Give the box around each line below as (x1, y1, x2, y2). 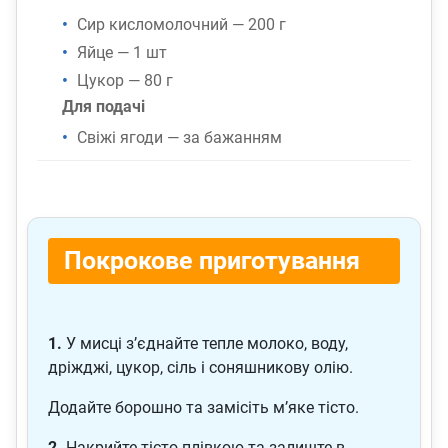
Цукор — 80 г (77, 71, 173, 91)
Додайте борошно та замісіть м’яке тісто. (48, 398, 359, 418)
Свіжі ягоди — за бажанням (77, 128, 282, 148)
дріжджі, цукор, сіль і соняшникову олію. (48, 358, 353, 378)
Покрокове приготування (64, 246, 360, 276)
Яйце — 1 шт (77, 43, 167, 63)
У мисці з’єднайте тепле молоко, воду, (62, 334, 348, 354)
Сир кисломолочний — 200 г (77, 15, 286, 35)
